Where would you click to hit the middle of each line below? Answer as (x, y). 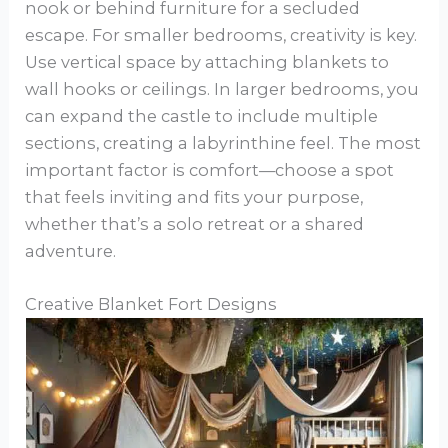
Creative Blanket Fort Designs (151, 303)
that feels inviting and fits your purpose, (194, 196)
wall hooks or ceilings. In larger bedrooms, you (222, 88)
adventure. (71, 250)
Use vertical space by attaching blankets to (207, 61)
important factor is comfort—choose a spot (210, 169)
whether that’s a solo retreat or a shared (195, 223)
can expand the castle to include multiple (202, 115)
